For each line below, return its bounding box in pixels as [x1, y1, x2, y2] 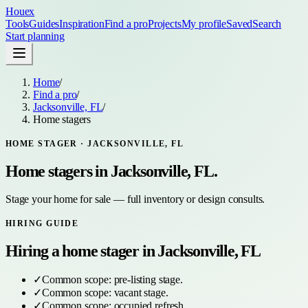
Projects [147, 18, 181, 30]
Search [252, 18, 282, 30]
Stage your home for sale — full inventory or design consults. [5, 192, 265, 205]
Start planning [5, 30, 65, 42]
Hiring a [5, 241, 63, 260]
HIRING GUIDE [5, 218, 79, 228]
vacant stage [113, 286, 166, 298]
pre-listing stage [113, 273, 180, 285]
